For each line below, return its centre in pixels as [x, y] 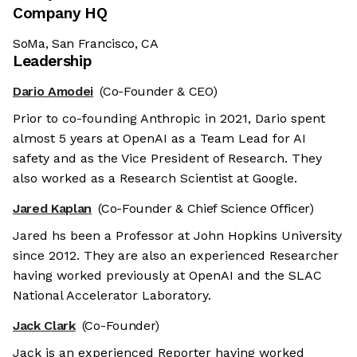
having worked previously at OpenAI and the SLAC [167, 276]
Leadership [53, 61]
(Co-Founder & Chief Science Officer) [206, 209]
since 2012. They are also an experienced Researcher [176, 256]
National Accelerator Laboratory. [112, 296]
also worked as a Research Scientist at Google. [155, 178]
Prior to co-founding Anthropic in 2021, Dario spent [169, 119]
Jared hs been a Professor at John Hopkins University [177, 236]
